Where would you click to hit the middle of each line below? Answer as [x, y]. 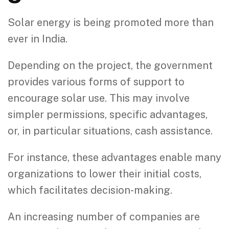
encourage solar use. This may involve [99, 98]
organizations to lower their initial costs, [105, 174]
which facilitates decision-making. [90, 190]
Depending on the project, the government [110, 65]
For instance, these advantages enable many [114, 157]
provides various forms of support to [96, 82]
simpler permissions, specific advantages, [108, 114]
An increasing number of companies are [104, 216]
